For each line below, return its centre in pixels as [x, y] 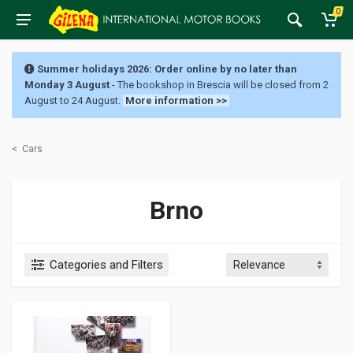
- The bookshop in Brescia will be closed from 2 [219, 85]
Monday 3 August [67, 85]
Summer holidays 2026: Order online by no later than [166, 69]
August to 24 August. [72, 100]
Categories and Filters [106, 265]
